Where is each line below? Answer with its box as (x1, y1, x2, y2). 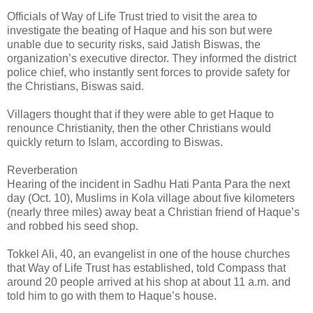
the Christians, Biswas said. (7, 80, 144, 93)
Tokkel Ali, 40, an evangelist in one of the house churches (7, 248, 290, 261)
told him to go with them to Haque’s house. (7, 290, 217, 303)
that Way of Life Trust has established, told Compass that (7, 262, 286, 275)
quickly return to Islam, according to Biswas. (7, 136, 223, 149)
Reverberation (7, 164, 78, 177)
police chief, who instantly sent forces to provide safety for (7, 66, 290, 79)
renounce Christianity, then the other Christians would (7, 122, 271, 135)
